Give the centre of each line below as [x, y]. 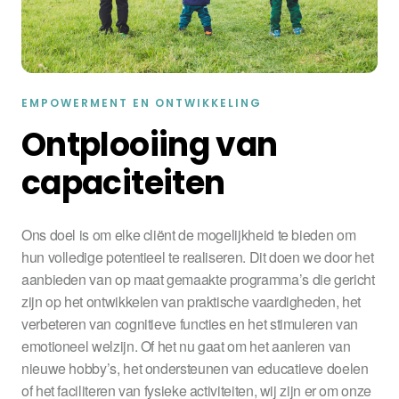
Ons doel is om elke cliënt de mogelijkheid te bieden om [189, 235]
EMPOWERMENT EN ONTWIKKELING [142, 103]
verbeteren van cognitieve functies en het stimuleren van [190, 324]
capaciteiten [123, 183]
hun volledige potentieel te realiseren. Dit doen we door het [198, 257]
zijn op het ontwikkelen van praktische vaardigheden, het [191, 301]
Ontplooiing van [150, 145]
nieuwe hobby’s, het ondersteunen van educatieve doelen [195, 368]
